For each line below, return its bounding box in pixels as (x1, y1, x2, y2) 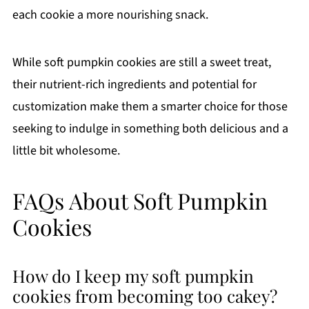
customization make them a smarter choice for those (12, 98, 288, 116)
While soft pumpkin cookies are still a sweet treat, (12, 54, 271, 72)
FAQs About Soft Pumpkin (12, 186, 268, 216)
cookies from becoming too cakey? (12, 284, 277, 308)
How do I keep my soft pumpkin (12, 264, 254, 288)
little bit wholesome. (12, 142, 120, 160)
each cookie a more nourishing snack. (12, 6, 208, 24)
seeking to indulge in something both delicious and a (12, 120, 288, 138)
